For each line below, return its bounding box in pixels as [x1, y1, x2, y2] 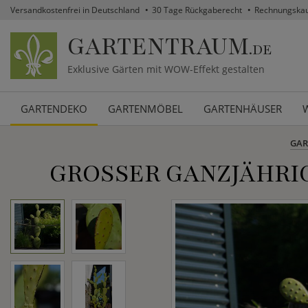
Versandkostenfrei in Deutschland [10, 4, 140, 16]
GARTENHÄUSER [203, 102, 282, 116]
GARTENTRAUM [67, 30, 249, 64]
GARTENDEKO [21, 102, 87, 116]
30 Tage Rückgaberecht [152, 4, 242, 16]
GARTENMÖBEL [108, 102, 183, 116]
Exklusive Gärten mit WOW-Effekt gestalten [67, 63, 265, 76]
